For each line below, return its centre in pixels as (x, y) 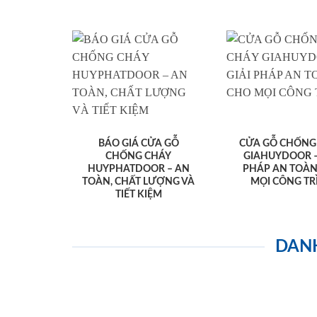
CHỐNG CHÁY (139, 157)
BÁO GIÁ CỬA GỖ (138, 144)
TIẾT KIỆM (138, 195)
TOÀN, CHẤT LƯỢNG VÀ (139, 182)
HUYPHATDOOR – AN (138, 169)
